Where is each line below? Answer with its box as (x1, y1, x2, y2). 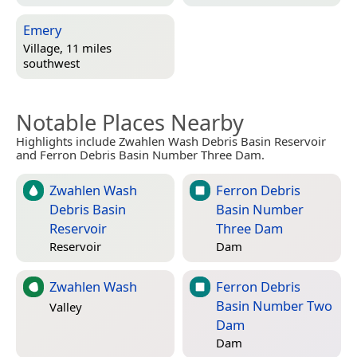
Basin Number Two (216, 296, 332, 315)
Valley (49, 298, 82, 315)
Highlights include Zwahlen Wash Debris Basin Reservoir (16, 132, 326, 149)
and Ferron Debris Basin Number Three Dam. (16, 146, 265, 163)
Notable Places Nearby (16, 107, 244, 137)
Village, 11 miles (23, 40, 112, 57)
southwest (23, 55, 80, 72)
